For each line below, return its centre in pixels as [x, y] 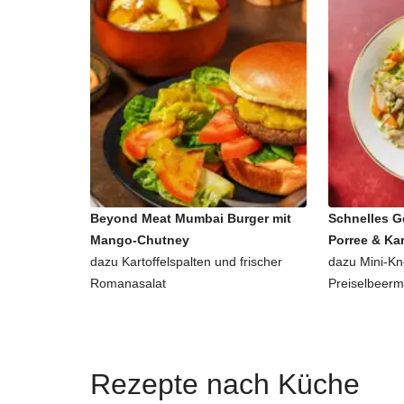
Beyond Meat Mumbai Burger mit [191, 218]
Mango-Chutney [140, 240]
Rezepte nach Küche [225, 384]
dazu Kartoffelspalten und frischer [186, 262]
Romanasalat [128, 283]
